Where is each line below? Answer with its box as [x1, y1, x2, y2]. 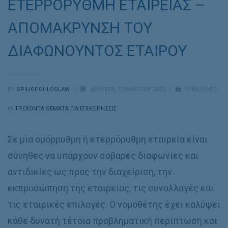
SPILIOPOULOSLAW [16, 86, 71, 93]
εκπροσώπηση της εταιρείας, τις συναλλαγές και [8, 183, 214, 193]
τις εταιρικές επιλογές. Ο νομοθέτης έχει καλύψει [8, 199, 220, 210]
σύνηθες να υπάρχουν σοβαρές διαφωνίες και [8, 150, 198, 161]
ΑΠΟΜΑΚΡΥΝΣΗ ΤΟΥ [8, 19, 152, 37]
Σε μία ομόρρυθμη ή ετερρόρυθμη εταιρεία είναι [8, 134, 208, 145]
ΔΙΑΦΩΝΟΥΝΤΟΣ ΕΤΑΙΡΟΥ [8, 42, 187, 60]
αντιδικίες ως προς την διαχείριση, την [8, 166, 172, 177]
